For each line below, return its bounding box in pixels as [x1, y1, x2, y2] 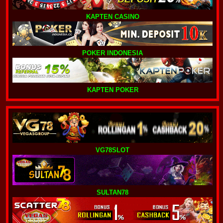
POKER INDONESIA [82, 49, 143, 57]
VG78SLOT [96, 146, 130, 154]
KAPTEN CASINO [86, 12, 139, 20]
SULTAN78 [97, 188, 129, 196]
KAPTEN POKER [87, 86, 138, 94]
